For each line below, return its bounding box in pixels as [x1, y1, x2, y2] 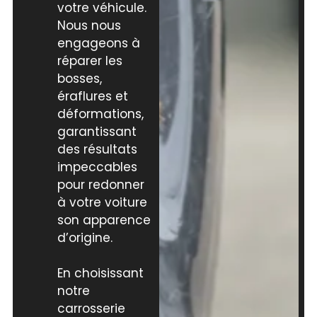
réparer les [57, 52, 122, 69]
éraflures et [57, 87, 128, 105]
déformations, [57, 105, 144, 122]
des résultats [57, 140, 137, 158]
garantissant [57, 122, 137, 140]
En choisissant [57, 265, 144, 282]
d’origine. [57, 229, 113, 246]
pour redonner [57, 175, 144, 193]
